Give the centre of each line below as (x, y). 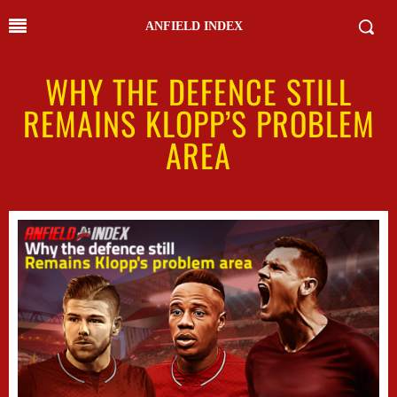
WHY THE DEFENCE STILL (198, 91)
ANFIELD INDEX (194, 26)
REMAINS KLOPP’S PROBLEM (198, 123)
